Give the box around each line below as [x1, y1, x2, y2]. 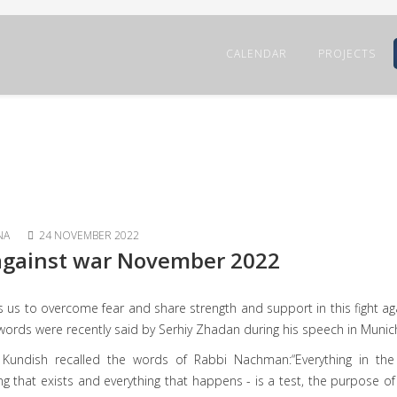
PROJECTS [318, 46, 376, 61]
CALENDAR [226, 46, 287, 61]
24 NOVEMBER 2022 [38, 228, 139, 243]
